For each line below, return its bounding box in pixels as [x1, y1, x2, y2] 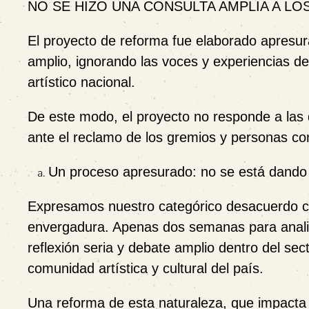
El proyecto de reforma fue [28, 33, 196, 48]
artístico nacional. [28, 74, 135, 90]
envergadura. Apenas [28, 219, 163, 235]
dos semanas [163, 219, 245, 235]
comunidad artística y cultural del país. [28, 261, 263, 276]
